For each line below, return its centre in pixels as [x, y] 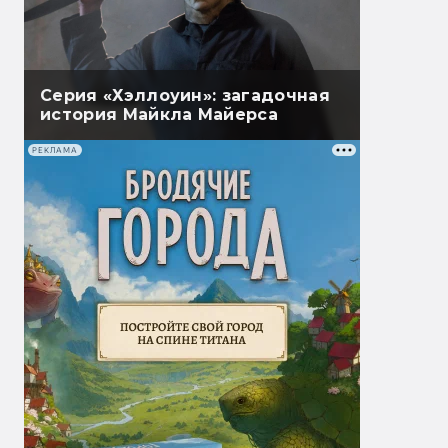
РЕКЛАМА [55, 150]
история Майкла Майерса [159, 115]
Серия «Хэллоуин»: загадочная [185, 96]
